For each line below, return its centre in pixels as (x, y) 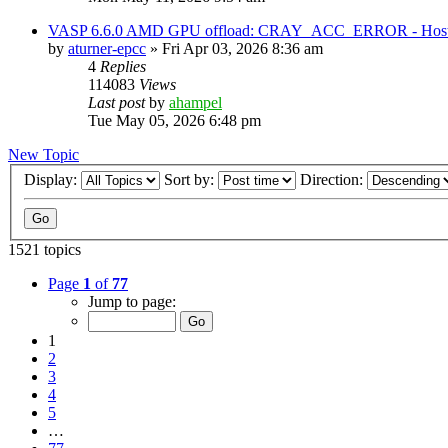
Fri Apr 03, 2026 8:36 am (242, 48)
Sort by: (191, 180)
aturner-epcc (107, 48)
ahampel (195, 102)
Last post (118, 102)
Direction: (333, 180)
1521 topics (44, 250)
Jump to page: (132, 302)
